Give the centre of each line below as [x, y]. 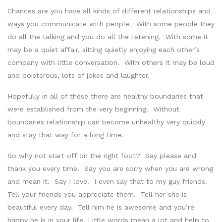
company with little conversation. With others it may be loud [111, 62]
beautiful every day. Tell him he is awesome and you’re [101, 207]
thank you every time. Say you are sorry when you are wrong [110, 168]
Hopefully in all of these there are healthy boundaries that [105, 96]
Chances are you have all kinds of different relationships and [109, 11]
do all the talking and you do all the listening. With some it [108, 36]
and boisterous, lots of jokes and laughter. [79, 75]
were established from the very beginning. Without [93, 109]
